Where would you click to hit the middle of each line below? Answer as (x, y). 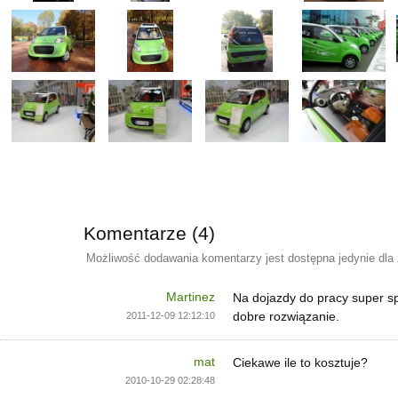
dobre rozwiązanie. (286, 316)
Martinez (191, 297)
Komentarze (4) (149, 233)
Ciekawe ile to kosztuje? (300, 362)
